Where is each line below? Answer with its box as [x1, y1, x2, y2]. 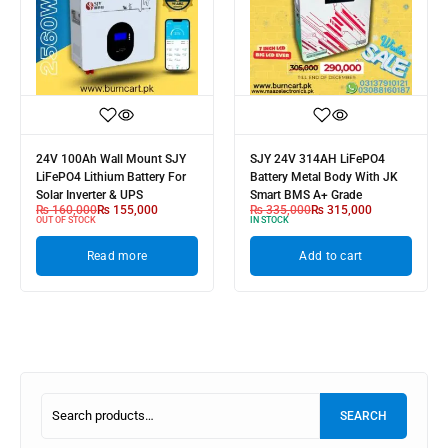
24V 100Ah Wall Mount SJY [36, 152, 186, 166]
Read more [86, 249, 148, 263]
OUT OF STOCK [36, 215, 96, 225]
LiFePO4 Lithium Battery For [36, 170, 186, 184]
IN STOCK [250, 215, 289, 225]
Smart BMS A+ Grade [250, 188, 362, 202]
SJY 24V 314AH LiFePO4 [250, 152, 385, 166]
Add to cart [299, 249, 363, 263]
